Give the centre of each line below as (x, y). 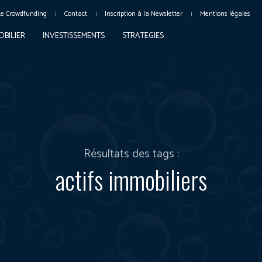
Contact (75, 14)
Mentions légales (225, 14)
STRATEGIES (143, 36)
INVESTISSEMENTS (73, 36)
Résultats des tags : (131, 154)
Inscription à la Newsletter (143, 14)
